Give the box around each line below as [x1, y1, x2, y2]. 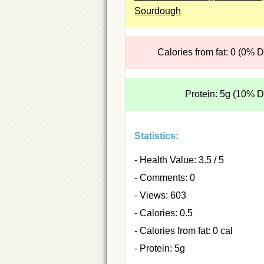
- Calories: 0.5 [134, 207, 193, 218]
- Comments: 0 [134, 172, 195, 183]
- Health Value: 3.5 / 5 [134, 154, 224, 165]
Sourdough [134, 5, 181, 16]
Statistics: [134, 130, 179, 141]
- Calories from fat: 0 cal [134, 225, 233, 236]
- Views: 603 [134, 190, 186, 200]
